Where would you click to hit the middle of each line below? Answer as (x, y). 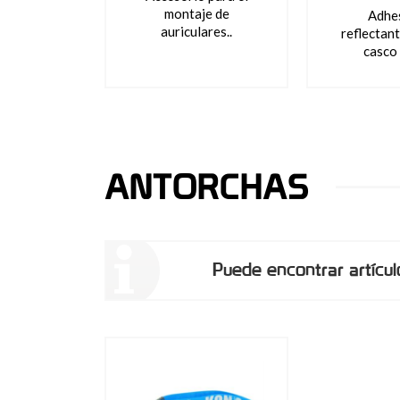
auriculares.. (196, 31)
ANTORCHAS (207, 187)
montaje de (196, 13)
